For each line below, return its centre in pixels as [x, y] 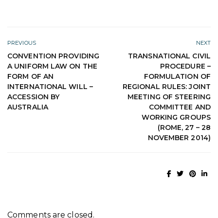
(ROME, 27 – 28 [184, 127]
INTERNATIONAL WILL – [50, 86]
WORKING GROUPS [176, 117]
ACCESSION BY [34, 97]
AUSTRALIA [28, 107]
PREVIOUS [22, 43]
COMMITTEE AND [180, 107]
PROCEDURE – [185, 66]
